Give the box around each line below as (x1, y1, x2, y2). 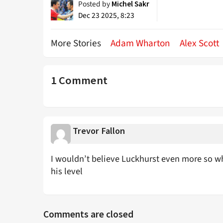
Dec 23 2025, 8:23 (78, 10, 134, 21)
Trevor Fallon (73, 125, 125, 137)
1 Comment (51, 73, 108, 88)
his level (51, 165, 83, 178)
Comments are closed (43, 208, 133, 221)
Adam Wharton (111, 36, 170, 51)
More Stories (51, 36, 103, 51)
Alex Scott (180, 36, 219, 51)
